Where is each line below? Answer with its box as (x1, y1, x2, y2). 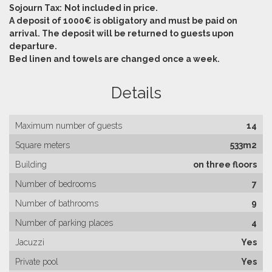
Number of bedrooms (15, 179, 96, 189)
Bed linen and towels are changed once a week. (9, 54, 220, 64)
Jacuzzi (15, 237, 44, 247)
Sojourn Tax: (9, 3, 62, 13)
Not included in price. (64, 3, 158, 13)
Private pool (15, 257, 58, 267)
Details (110, 84, 161, 102)
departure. (9, 41, 57, 51)
